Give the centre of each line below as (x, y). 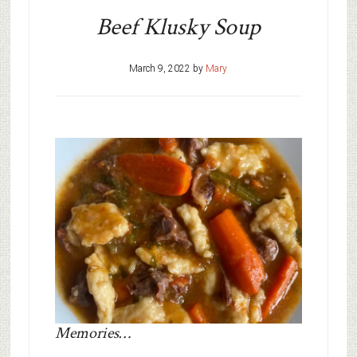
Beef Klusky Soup (178, 28)
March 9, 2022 (160, 69)
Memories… (92, 333)
